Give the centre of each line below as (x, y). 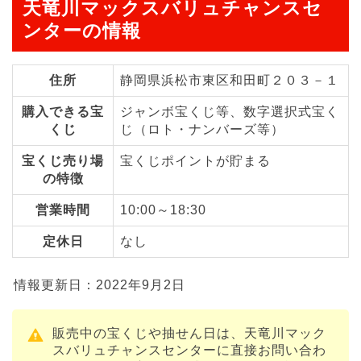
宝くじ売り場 (63, 161)
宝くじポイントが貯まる (195, 161)
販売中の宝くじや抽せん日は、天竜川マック (189, 334)
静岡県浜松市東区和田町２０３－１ (230, 81)
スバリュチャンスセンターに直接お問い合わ (189, 351)
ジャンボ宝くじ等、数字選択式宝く (230, 112)
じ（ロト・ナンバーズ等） (202, 130)
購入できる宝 (63, 112)
